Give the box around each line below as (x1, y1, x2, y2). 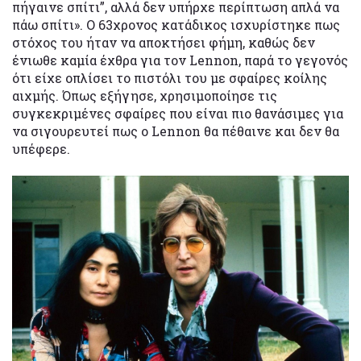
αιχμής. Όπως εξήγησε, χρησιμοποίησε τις (12, 87, 277, 105)
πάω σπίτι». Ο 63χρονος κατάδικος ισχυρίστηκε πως (12, 16, 340, 34)
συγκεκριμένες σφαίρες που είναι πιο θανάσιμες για (12, 105, 343, 122)
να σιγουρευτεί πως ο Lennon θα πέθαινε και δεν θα (12, 122, 339, 140)
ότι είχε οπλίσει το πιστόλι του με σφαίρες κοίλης (12, 69, 327, 87)
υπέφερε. (12, 140, 70, 158)
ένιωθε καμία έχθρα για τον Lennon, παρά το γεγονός (12, 52, 348, 69)
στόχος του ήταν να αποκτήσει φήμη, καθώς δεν (12, 34, 315, 52)
